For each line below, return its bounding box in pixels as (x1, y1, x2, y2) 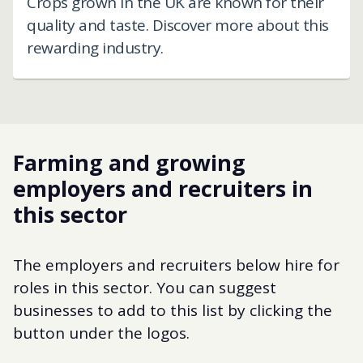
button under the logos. (13, 322, 190, 344)
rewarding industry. (27, 36, 164, 58)
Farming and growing (13, 147, 246, 177)
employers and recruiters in (13, 173, 313, 203)
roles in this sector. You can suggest (13, 276, 276, 298)
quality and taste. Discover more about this (27, 14, 329, 36)
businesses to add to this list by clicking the (13, 299, 332, 321)
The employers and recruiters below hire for (13, 254, 340, 275)
